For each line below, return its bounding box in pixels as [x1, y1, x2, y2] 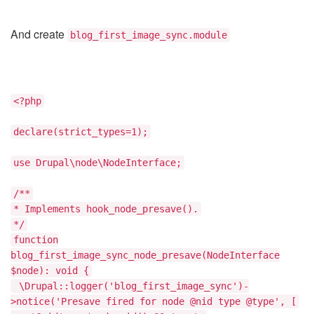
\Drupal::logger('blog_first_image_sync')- [13, 280, 249, 292]
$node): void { [11, 265, 89, 276]
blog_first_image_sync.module [70, 29, 227, 41]
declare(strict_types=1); [13, 126, 148, 137]
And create [11, 26, 67, 42]
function [13, 234, 58, 245]
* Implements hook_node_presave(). [13, 203, 198, 214]
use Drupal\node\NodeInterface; [13, 157, 182, 168]
